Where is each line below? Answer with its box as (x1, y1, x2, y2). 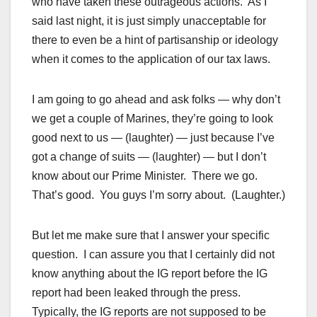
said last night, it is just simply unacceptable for (32, 15, 266, 28)
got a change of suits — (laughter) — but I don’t (32, 151, 266, 163)
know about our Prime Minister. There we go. (32, 170, 260, 183)
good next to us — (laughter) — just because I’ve (32, 132, 275, 144)
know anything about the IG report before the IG (32, 267, 267, 280)
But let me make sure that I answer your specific (32, 229, 270, 242)
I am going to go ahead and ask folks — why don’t (32, 93, 280, 106)
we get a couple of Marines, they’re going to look (32, 113, 273, 125)
